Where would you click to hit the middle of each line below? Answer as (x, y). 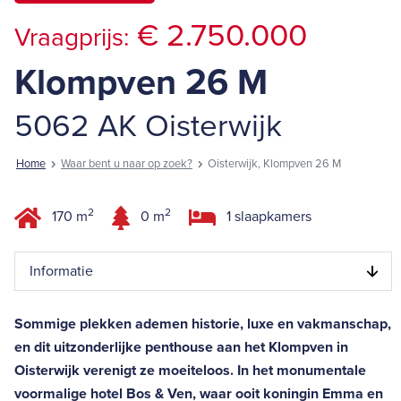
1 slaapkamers (267, 217)
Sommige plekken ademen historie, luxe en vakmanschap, (203, 324)
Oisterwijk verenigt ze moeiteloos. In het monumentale (190, 370)
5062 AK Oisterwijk (148, 126)
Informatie (61, 271)
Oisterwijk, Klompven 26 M (274, 163)
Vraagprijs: (72, 37)
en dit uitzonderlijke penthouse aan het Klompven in (181, 347)
